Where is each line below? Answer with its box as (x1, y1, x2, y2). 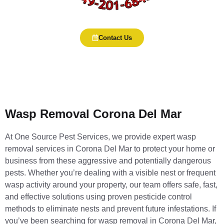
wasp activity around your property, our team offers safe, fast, (5, 180, 217, 189)
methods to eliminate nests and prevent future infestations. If (5, 204, 216, 213)
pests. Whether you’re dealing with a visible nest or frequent (5, 168, 215, 177)
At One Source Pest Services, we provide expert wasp (5, 132, 196, 141)
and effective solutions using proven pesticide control (5, 192, 192, 201)
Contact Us (98, 34, 132, 42)
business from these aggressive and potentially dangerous (5, 156, 211, 165)
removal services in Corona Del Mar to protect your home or (5, 144, 215, 153)
